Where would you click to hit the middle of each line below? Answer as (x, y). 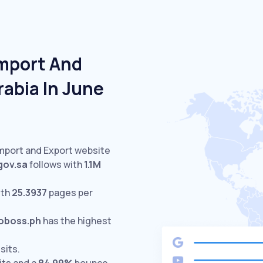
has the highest (76, 221)
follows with (56, 164)
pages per (70, 193)
